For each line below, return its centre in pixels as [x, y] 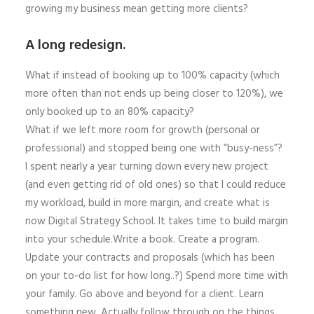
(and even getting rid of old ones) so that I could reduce [156, 185]
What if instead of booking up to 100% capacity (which [152, 75]
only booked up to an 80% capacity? [110, 112]
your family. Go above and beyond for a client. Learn [144, 294]
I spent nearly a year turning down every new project [147, 166]
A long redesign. [75, 45]
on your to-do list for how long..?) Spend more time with [157, 276]
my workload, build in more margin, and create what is [148, 203]
